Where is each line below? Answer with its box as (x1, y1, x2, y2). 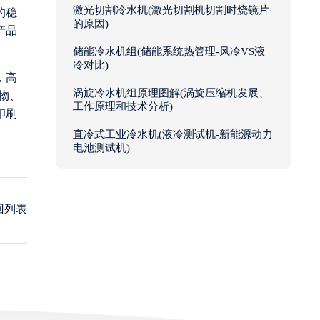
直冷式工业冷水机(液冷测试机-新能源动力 (73, 129, 273, 141)
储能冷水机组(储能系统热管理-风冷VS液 (73, 46, 265, 58)
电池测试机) (73, 142, 130, 154)
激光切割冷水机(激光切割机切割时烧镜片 (73, 4, 269, 16)
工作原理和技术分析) (73, 101, 173, 113)
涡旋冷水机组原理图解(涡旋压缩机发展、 (73, 87, 269, 99)
